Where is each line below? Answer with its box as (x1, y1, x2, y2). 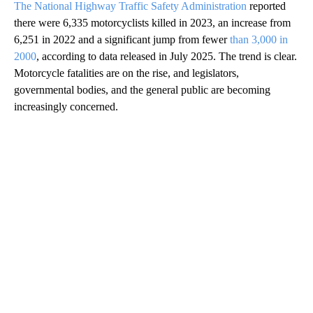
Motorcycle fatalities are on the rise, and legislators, (14, 67, 239, 80)
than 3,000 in (230, 34, 288, 46)
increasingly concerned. (14, 101, 118, 113)
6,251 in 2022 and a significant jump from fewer (14, 34, 230, 46)
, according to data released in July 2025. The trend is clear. (36, 50, 297, 63)
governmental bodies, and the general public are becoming (14, 84, 270, 96)
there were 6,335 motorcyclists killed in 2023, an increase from (14, 17, 291, 29)
